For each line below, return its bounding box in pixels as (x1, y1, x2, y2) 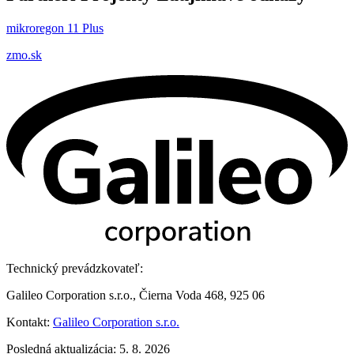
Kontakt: (6, 314, 53, 329)
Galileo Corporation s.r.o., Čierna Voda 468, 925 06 (6, 288, 265, 302)
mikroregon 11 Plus (6, 21, 104, 35)
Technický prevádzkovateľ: (6, 261, 143, 275)
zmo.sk (6, 48, 42, 62)
